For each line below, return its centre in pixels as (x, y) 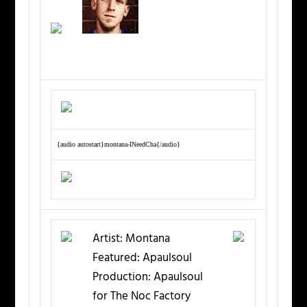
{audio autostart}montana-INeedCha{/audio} (119, 145)
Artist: (108, 239)
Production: (122, 278)
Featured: (116, 258)
